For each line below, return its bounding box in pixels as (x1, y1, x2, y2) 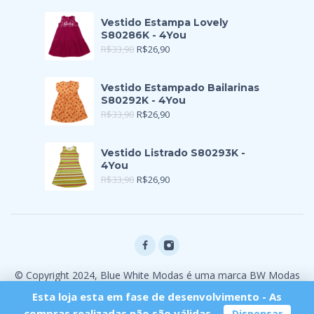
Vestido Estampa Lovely (101, 16, 228, 29)
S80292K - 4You (101, 94, 186, 107)
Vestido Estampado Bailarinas (101, 81, 259, 95)
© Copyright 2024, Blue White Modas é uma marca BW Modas (14, 268, 300, 282)
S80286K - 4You (101, 29, 186, 42)
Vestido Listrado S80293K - (101, 146, 245, 160)
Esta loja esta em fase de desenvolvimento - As (32, 289, 282, 303)
